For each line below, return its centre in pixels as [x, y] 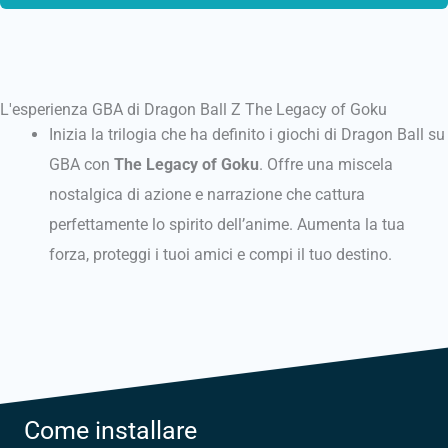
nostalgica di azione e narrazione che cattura [207, 195]
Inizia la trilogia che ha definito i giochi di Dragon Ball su [247, 135]
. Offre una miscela [326, 165]
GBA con [82, 165]
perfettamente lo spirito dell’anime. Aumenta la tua [227, 225]
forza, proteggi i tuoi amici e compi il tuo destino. [221, 255]
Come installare [110, 431]
